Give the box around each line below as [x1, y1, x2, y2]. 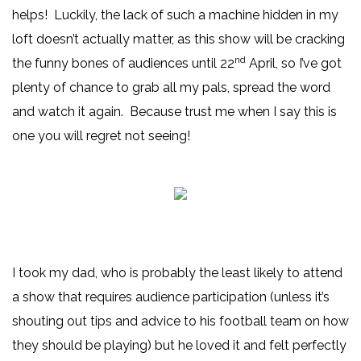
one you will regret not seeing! [12, 128, 190, 144]
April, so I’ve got [246, 56, 342, 72]
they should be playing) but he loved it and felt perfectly [12, 338, 346, 354]
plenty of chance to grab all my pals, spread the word [12, 80, 330, 96]
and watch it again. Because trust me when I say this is [12, 104, 337, 120]
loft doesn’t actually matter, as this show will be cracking [12, 31, 345, 48]
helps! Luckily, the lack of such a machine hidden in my [12, 7, 338, 23]
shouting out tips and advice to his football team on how [12, 313, 349, 330]
